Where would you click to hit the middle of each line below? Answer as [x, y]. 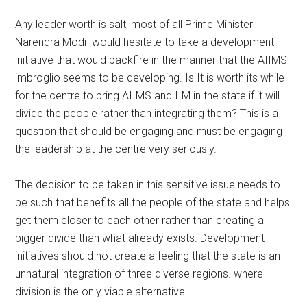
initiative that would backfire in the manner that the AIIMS [151, 60]
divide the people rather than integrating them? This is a [147, 113]
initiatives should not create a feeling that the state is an [148, 256]
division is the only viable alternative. [102, 292]
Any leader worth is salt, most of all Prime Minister [134, 24]
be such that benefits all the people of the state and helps [153, 202]
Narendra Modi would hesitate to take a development [145, 42]
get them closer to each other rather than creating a [140, 220]
